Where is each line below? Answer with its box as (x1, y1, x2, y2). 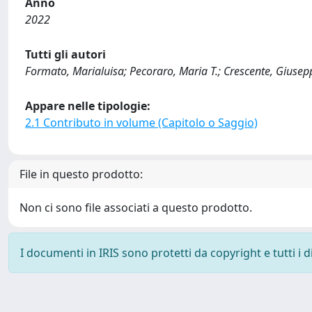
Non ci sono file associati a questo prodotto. (19, 200, 252, 215)
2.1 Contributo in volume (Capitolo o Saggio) (25, 115, 258, 130)
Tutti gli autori (25, 47, 106, 62)
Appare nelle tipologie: (25, 98, 150, 114)
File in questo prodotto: (19, 166, 143, 182)
